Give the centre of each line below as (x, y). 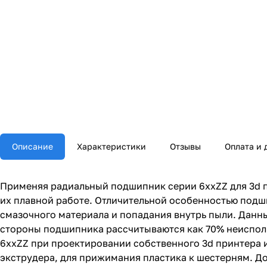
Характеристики (111, 146)
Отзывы (185, 146)
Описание (32, 146)
